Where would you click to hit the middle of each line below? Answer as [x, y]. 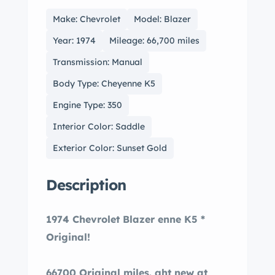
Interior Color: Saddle [99, 126]
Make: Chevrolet [87, 19]
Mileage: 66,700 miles [154, 41]
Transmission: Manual [98, 62]
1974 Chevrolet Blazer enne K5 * [102, 219]
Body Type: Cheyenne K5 [104, 83]
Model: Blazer [162, 19]
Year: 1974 [74, 41]
